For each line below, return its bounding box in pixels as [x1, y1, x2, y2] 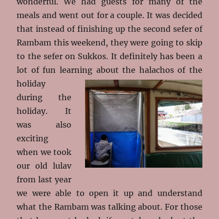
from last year [17, 174, 71, 184]
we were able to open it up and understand [17, 188, 202, 198]
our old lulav [17, 160, 71, 171]
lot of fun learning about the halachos [17, 65, 174, 75]
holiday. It [17, 106, 71, 116]
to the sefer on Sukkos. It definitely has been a [17, 51, 202, 61]
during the [17, 92, 71, 102]
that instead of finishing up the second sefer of [17, 23, 202, 34]
